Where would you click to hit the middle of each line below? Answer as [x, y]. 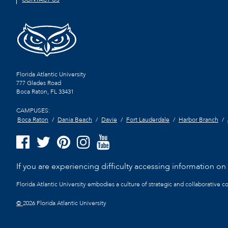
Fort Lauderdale [148, 120]
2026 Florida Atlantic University [65, 203]
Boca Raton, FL [37, 92]
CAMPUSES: [33, 111]
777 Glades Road [39, 83]
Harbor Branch [198, 120]
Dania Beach [75, 120]
